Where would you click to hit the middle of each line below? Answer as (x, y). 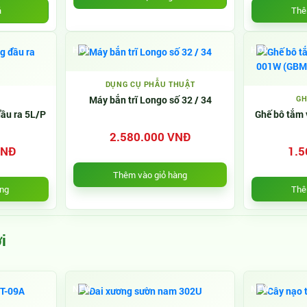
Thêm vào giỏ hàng (150, 174)
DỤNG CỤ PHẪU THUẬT (150, 84)
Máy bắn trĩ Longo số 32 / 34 (150, 100)
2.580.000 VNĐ (150, 137)
